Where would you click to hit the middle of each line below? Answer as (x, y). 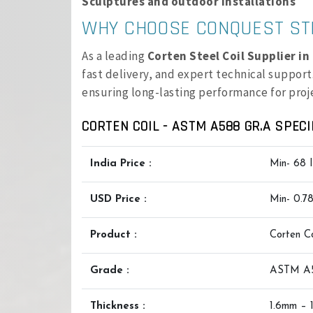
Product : (114, 235)
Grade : (110, 271)
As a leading (115, 56)
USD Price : (118, 199)
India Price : (121, 164)
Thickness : (118, 306)
